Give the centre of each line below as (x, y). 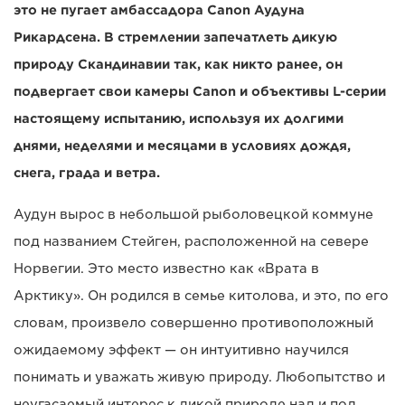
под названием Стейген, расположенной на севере (191, 242)
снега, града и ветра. (87, 173)
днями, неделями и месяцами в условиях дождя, (182, 146)
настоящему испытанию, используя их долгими (179, 119)
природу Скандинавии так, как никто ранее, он (178, 65)
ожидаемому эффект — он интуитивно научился (181, 350)
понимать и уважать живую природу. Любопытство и (199, 377)
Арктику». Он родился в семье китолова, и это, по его (201, 296)
